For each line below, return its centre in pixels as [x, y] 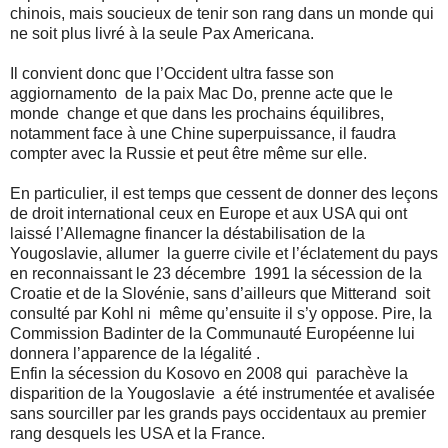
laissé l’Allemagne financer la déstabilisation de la [187, 233]
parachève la [362, 373]
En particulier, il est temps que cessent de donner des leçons [224, 193]
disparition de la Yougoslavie [112, 393]
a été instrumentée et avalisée [329, 393]
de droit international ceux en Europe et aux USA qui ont [208, 213]
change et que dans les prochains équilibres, [225, 113]
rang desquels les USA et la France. [137, 433]
